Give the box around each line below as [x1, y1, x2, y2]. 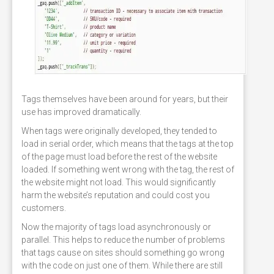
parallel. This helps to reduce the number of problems [21, 234, 225, 245]
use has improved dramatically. [21, 106, 141, 117]
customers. [21, 202, 66, 213]
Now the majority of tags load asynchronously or [21, 221, 211, 232]
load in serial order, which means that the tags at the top [21, 138, 234, 149]
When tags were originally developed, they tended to [21, 125, 217, 136]
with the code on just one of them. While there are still [21, 260, 223, 270]
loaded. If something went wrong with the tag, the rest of [21, 164, 234, 174]
